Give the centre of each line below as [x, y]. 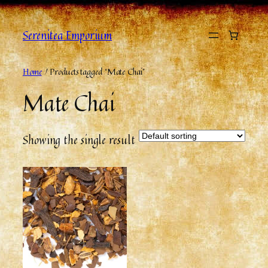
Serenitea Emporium [68, 35]
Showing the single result [79, 140]
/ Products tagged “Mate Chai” [93, 71]
